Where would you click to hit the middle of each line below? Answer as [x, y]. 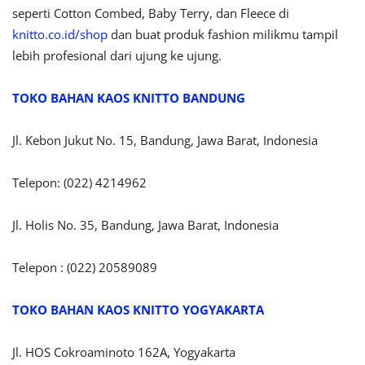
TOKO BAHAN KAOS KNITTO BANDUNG [129, 97]
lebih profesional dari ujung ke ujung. [117, 55]
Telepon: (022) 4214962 [79, 182]
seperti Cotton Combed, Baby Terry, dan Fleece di [151, 13]
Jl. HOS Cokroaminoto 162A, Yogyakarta [124, 352]
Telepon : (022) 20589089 [85, 267]
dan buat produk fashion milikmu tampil [223, 34]
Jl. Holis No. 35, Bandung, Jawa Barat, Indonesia [145, 224]
